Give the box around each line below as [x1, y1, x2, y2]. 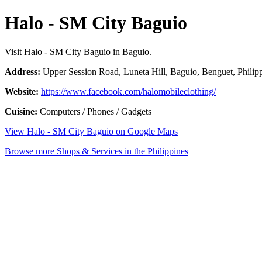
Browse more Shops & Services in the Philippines [5, 146, 188, 156]
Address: [5, 66, 40, 77]
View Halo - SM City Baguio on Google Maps [5, 126, 178, 136]
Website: [5, 86, 39, 96]
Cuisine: [5, 106, 37, 116]
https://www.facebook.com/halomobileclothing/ [41, 86, 216, 96]
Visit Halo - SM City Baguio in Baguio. [5, 46, 151, 57]
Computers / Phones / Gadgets [37, 106, 151, 116]
